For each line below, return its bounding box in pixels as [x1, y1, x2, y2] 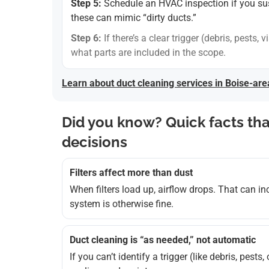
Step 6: [71, 32, 101, 44]
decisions [62, 133, 127, 151]
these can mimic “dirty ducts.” [71, 12, 196, 24]
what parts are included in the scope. [71, 47, 226, 59]
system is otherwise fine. [70, 198, 174, 210]
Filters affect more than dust [70, 167, 193, 179]
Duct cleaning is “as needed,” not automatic [70, 234, 256, 246]
